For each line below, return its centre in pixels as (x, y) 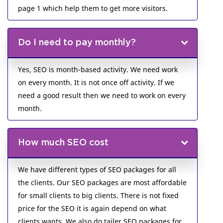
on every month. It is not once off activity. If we (96, 82)
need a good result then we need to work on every (102, 95)
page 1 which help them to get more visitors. (93, 8)
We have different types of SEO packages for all (97, 169)
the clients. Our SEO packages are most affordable (102, 182)
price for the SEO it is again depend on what (92, 208)
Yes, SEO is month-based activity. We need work (98, 69)
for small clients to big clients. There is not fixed (98, 195)
